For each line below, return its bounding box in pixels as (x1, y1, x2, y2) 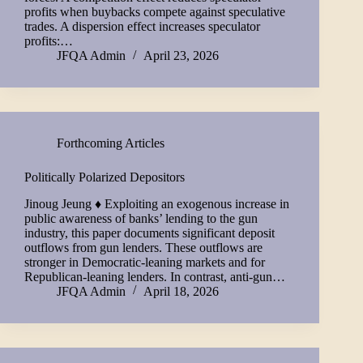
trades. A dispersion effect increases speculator (24, 19, 260, 34)
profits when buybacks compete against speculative (24, 5, 285, 19)
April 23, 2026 (143, 49, 219, 63)
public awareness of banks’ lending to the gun (24, 211, 258, 225)
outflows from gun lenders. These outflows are (24, 240, 263, 254)
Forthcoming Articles (57, 136, 164, 151)
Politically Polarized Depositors (24, 170, 185, 185)
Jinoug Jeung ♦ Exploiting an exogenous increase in (24, 196, 289, 211)
